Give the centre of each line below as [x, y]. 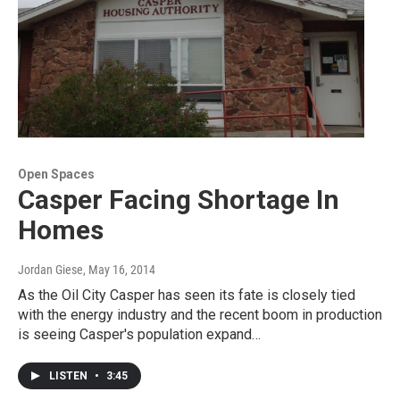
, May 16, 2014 [119, 270]
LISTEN [70, 376]
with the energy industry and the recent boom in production [200, 315]
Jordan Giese [50, 270]
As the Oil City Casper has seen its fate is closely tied [187, 296]
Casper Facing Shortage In [179, 200]
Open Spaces [56, 175]
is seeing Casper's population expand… [139, 335]
